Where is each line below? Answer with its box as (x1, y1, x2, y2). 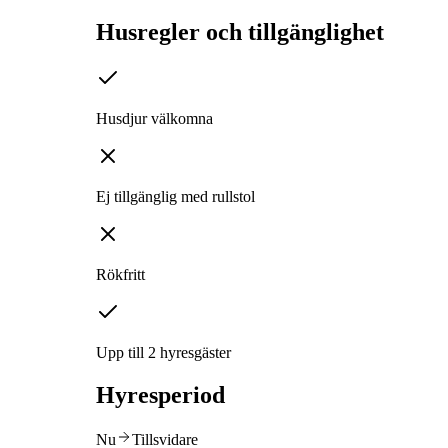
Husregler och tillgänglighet (96, 19, 384, 46)
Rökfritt (96, 266, 145, 284)
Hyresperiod (96, 382, 225, 409)
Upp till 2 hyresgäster (96, 344, 231, 362)
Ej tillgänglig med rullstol (96, 188, 255, 206)
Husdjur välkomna (96, 110, 213, 128)
